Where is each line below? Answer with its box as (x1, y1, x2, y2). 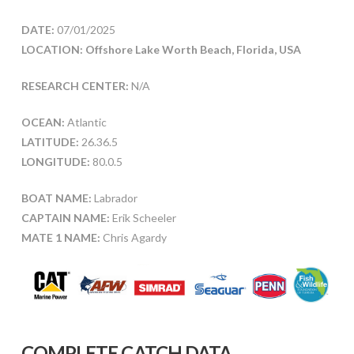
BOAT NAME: (21, 191, 92, 205)
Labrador (91, 191, 137, 205)
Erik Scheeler (109, 211, 176, 225)
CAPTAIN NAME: (21, 211, 110, 225)
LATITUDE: (21, 135, 79, 149)
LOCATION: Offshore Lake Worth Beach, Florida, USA (21, 43, 301, 57)
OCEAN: (21, 115, 65, 130)
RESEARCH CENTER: (21, 79, 129, 93)
